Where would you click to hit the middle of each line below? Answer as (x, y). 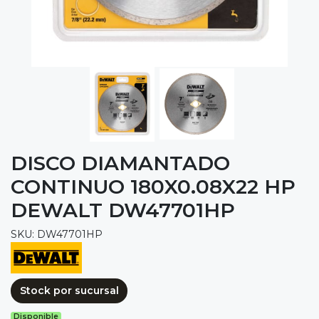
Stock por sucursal (69, 290)
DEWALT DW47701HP (123, 210)
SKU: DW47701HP (57, 234)
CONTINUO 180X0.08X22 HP (153, 186)
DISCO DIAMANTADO (120, 163)
